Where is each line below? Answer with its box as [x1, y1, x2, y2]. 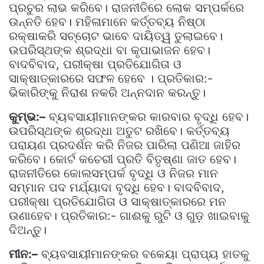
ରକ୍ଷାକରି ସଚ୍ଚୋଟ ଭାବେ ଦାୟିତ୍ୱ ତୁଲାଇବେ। [9, 28, 223, 43]
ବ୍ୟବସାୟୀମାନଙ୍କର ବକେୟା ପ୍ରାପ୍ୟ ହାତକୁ [38, 246, 249, 261]
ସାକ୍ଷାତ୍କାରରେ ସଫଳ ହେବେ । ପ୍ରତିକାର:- [9, 71, 213, 85]
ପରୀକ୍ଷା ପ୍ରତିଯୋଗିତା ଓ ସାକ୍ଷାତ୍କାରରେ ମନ [9, 194, 226, 209]
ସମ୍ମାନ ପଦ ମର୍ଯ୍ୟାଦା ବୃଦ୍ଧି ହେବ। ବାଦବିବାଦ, [9, 180, 225, 194]
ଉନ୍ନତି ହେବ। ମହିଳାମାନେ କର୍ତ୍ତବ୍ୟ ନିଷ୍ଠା [9, 14, 206, 29]
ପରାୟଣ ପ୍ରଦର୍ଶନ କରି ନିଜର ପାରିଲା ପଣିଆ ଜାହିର [9, 137, 240, 152]
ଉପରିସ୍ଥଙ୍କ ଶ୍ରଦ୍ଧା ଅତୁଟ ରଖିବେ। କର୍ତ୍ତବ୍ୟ [9, 123, 230, 138]
